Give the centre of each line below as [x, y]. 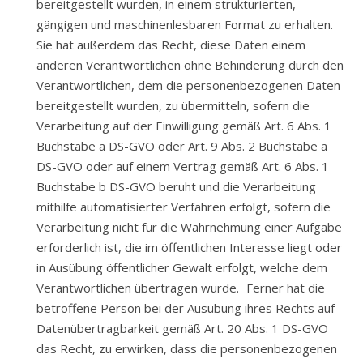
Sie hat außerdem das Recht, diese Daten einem [171, 45]
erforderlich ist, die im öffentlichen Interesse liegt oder [189, 247]
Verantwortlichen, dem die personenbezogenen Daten [188, 85]
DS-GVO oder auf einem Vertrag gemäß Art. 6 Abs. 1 [183, 166]
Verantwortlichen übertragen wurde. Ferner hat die [181, 288]
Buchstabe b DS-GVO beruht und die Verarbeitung [176, 186]
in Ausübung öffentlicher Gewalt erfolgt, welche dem [182, 267]
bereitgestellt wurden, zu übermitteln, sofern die [173, 105]
